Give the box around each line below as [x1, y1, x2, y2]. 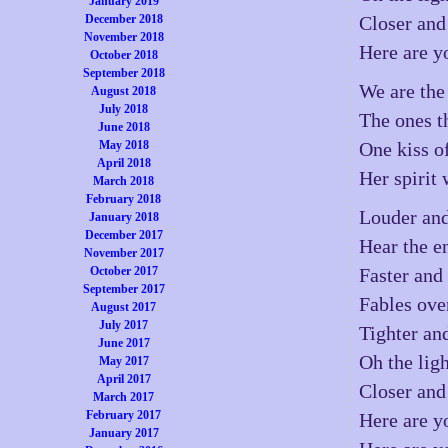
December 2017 [84, 228, 163, 242]
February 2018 [86, 192, 162, 206]
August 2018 [91, 84, 157, 98]
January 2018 [88, 210, 159, 224]
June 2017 [97, 336, 150, 350]
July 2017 [99, 318, 149, 332]
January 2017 [88, 426, 159, 440]
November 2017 [83, 246, 164, 260]
